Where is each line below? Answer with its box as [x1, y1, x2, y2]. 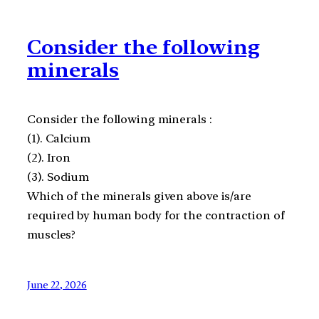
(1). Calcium [27, 131, 90, 145]
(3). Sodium [27, 169, 89, 184]
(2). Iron [27, 150, 71, 164]
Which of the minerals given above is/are [27, 189, 251, 203]
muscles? [27, 227, 76, 241]
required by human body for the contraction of [27, 208, 285, 222]
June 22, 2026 [27, 279, 87, 291]
